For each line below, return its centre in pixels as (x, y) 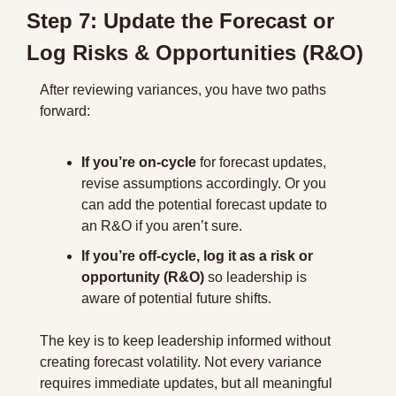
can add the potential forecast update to (204, 205)
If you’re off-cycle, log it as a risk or (197, 256)
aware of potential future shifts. (176, 298)
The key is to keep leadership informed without (185, 341)
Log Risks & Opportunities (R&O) (195, 53)
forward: (65, 111)
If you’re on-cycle (139, 162)
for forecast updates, (261, 162)
